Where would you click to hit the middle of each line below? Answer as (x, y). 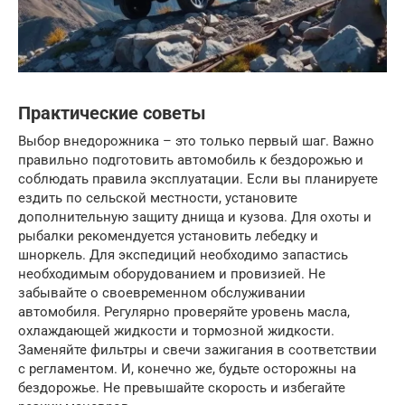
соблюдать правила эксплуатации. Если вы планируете (198, 179)
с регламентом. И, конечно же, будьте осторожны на (187, 368)
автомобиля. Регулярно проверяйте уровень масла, (184, 311)
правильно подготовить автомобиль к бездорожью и (191, 160)
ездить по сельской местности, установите (158, 198)
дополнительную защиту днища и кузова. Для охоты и (195, 217)
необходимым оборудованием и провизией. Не (172, 273)
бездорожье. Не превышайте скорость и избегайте (182, 387)
